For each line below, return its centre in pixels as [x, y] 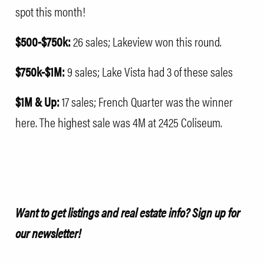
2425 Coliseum [189, 122]
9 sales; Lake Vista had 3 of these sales [150, 72]
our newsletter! [48, 233]
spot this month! [50, 11]
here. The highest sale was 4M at [87, 122]
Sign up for [216, 212]
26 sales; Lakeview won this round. [147, 42]
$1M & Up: [39, 102]
